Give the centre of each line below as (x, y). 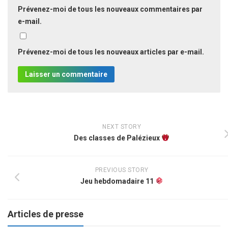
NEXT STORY (122, 126)
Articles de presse (46, 214)
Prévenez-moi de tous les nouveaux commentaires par (110, 9)
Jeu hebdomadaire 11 (118, 181)
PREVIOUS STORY (122, 170)
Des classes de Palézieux (118, 138)
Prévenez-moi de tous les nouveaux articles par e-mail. (111, 52)
